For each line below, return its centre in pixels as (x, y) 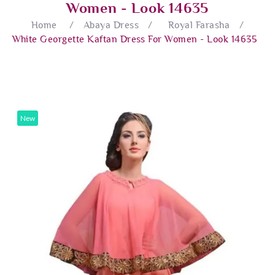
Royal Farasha (199, 25)
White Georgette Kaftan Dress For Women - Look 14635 (134, 39)
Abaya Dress (111, 25)
